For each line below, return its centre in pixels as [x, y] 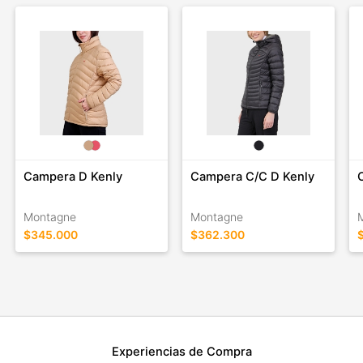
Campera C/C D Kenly [253, 176]
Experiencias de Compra [181, 351]
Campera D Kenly [73, 176]
